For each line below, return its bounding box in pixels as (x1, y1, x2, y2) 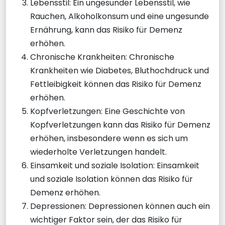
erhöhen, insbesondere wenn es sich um (30, 132, 188, 144)
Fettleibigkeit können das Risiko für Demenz (30, 78, 201, 90)
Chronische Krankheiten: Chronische (30, 51, 174, 63)
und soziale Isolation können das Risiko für (30, 173, 193, 185)
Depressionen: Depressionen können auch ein (30, 200, 210, 212)
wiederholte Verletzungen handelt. (30, 146, 167, 158)
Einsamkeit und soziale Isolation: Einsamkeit (30, 159, 199, 171)
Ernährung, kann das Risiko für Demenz (30, 24, 182, 36)
